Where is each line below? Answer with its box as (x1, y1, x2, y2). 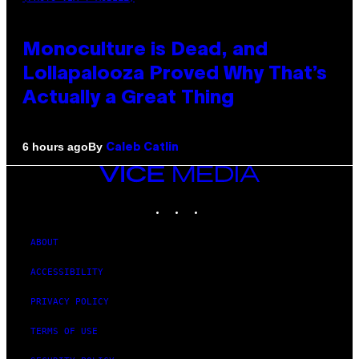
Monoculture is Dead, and (22, 41, 268, 59)
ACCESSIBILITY (30, 266, 103, 277)
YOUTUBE (224, 196, 263, 207)
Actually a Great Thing (22, 89, 234, 107)
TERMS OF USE (30, 325, 98, 337)
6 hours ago (22, 140, 88, 154)
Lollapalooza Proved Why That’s (22, 65, 327, 83)
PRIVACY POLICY (30, 296, 109, 307)
